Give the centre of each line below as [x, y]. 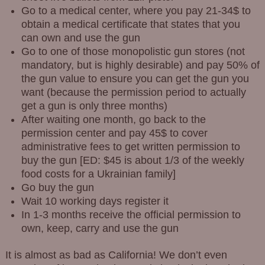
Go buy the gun [57, 188]
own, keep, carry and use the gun [100, 229]
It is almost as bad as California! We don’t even [116, 255]
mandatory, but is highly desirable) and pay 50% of [140, 65]
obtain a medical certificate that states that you [130, 25]
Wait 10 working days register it [95, 201]
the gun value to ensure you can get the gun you [135, 79]
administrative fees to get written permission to [130, 147]
